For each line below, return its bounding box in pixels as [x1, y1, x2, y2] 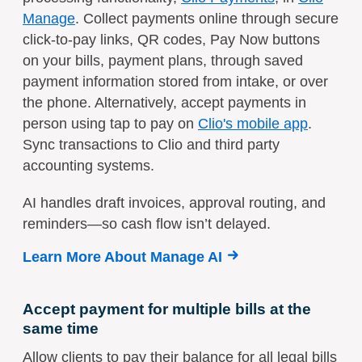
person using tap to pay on [23, 115, 198, 132]
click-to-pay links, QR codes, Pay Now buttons [23, 31, 320, 48]
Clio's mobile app [198, 115, 308, 132]
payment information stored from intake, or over [23, 73, 328, 90]
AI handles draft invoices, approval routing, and [23, 194, 326, 211]
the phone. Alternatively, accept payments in [23, 94, 306, 111]
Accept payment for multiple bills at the [23, 300, 311, 318]
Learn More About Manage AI [23, 248, 222, 265]
